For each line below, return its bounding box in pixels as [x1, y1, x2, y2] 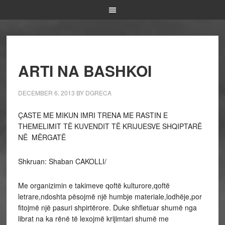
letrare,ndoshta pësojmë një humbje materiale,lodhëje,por [18, 191, 202, 201]
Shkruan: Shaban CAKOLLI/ [18, 156, 106, 166]
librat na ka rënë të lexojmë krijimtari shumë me [18, 213, 169, 223]
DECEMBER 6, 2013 [18, 88, 75, 97]
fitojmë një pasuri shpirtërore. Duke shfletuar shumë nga [18, 202, 197, 212]
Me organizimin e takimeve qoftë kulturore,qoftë [18, 180, 170, 190]
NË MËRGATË [18, 132, 66, 142]
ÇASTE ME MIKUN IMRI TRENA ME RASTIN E [18, 110, 168, 120]
